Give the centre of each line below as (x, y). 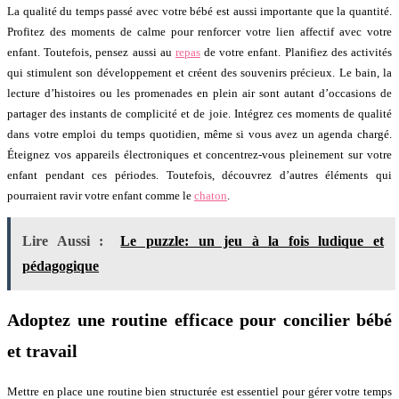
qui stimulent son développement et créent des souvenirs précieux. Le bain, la (199, 73)
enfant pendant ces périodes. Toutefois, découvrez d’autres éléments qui (199, 175)
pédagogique (61, 266)
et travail (42, 352)
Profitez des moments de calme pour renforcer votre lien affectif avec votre (199, 32)
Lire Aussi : (63, 241)
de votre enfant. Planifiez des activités (296, 53)
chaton (211, 196)
